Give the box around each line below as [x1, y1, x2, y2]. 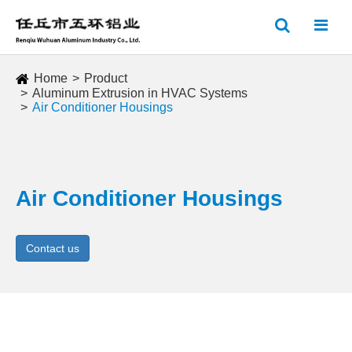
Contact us [26, 242, 79, 255]
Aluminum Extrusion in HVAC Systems [32, 86, 247, 100]
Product [84, 71, 127, 85]
